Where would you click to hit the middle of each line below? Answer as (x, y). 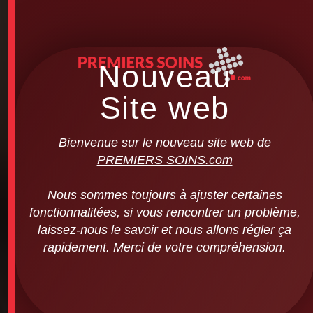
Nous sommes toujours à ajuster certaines (165, 195)
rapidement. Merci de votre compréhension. (165, 247)
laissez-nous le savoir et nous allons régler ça (165, 230)
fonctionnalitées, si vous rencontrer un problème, (165, 212)
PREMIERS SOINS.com (165, 160)
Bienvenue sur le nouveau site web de (165, 142)
